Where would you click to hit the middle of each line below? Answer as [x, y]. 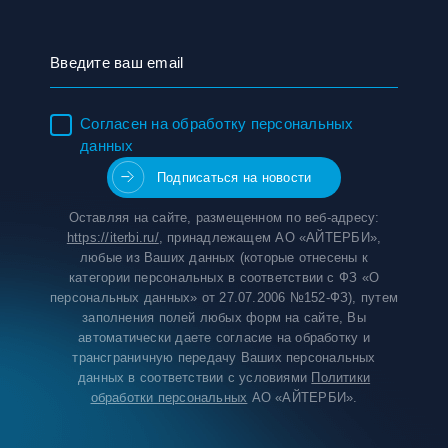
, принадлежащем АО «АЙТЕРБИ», [270, 237]
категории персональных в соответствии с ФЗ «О [224, 277]
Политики [341, 377]
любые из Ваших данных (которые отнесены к [224, 257]
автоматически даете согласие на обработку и [224, 337]
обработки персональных [169, 397]
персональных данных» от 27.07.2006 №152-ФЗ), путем [224, 297]
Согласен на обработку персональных [217, 123]
